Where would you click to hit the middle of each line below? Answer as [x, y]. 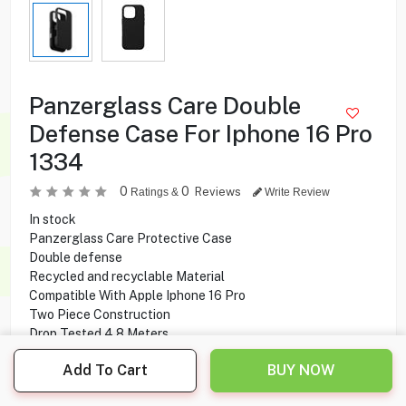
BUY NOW [301, 370]
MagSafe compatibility [95, 352]
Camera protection [83, 371]
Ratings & [154, 192]
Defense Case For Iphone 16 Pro [200, 133]
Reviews [219, 191]
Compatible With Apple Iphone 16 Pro [137, 295]
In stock [52, 219]
